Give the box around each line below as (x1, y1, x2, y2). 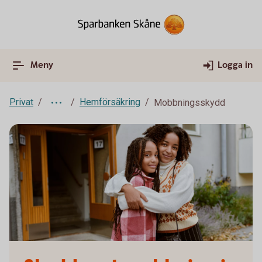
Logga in (218, 59, 253, 71)
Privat (9, 96, 33, 108)
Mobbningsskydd (154, 97, 225, 108)
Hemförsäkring (80, 96, 140, 108)
